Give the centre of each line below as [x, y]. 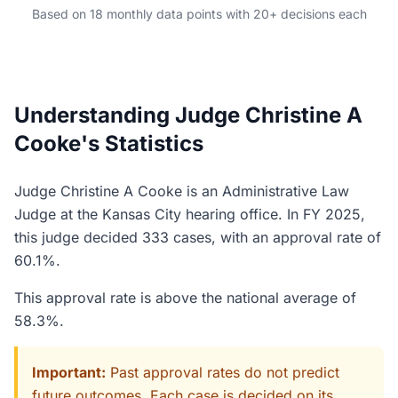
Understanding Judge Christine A [188, 115]
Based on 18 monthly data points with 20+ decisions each [199, 14]
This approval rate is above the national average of [185, 298]
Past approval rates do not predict [223, 372]
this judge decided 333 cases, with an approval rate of [198, 237]
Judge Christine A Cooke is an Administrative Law [182, 191]
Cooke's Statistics [109, 143]
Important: [69, 372]
